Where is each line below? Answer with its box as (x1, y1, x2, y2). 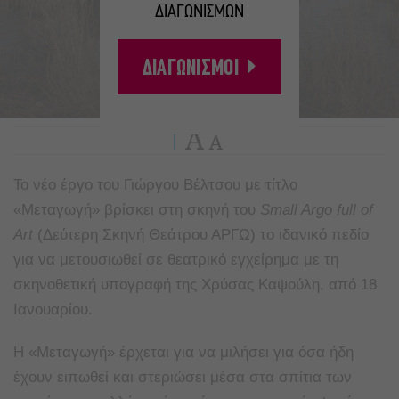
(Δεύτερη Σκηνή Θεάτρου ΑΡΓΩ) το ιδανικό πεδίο (33, 226, 369, 244)
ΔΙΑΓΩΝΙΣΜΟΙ (142, 57, 239, 81)
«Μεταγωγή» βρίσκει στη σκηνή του (13, 201, 260, 219)
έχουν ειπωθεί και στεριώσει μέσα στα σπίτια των (13, 369, 352, 387)
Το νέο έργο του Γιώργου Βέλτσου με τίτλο (13, 176, 297, 194)
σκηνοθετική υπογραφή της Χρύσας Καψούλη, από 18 (13, 276, 377, 294)
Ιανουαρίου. (13, 301, 93, 319)
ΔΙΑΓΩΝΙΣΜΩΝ (155, 4, 244, 21)
